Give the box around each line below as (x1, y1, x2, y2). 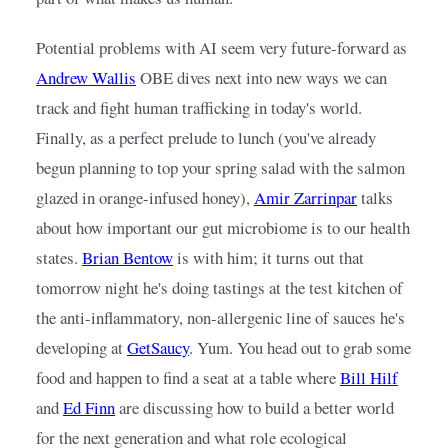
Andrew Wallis (36, 66, 136, 90)
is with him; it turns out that (177, 246, 364, 270)
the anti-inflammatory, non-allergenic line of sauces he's (36, 306, 405, 330)
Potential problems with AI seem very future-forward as (36, 36, 407, 60)
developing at (36, 336, 123, 360)
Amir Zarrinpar (254, 186, 357, 210)
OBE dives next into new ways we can (140, 66, 387, 90)
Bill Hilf (340, 366, 398, 390)
